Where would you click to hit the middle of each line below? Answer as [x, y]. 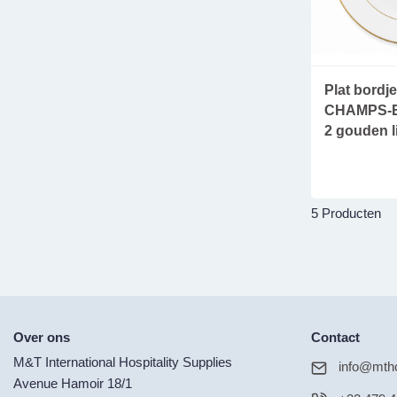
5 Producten [346, 213]
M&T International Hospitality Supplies [123, 362]
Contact [336, 338]
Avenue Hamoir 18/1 [73, 384]
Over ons [42, 338]
